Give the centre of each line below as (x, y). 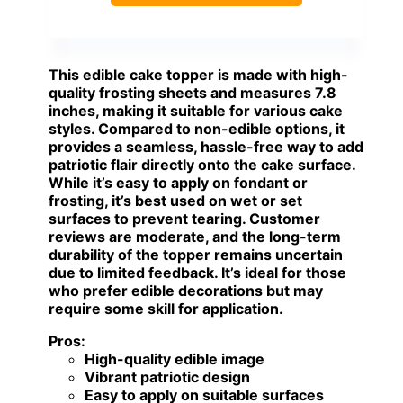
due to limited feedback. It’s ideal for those (197, 273)
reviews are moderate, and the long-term (195, 237)
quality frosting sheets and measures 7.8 (193, 93)
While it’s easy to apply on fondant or (178, 183)
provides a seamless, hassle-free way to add (206, 147)
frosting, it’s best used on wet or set (175, 201)
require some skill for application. (166, 309)
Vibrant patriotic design (167, 377)
